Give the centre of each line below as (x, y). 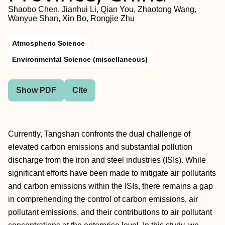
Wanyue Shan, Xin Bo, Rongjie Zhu (71, 18)
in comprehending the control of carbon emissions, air (103, 199)
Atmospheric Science (48, 43)
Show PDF (36, 90)
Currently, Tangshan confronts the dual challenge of (99, 134)
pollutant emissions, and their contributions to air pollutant (110, 212)
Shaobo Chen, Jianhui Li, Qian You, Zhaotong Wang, (102, 9)
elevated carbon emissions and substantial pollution (100, 147)
